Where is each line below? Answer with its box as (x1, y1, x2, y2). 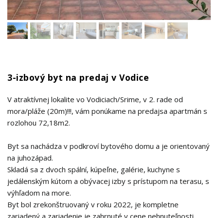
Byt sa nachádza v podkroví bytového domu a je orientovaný (7, 141, 210, 151)
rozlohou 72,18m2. (7, 118, 70, 127)
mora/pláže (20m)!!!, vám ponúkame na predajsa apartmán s (7, 106, 207, 116)
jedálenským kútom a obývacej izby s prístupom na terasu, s (7, 176, 209, 186)
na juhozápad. (7, 153, 53, 163)
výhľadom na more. (7, 188, 71, 198)
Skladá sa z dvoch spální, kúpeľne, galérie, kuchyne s (7, 164, 180, 174)
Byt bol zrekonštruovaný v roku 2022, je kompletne (7, 200, 179, 209)
